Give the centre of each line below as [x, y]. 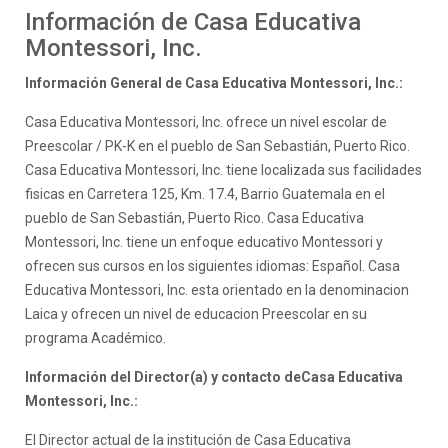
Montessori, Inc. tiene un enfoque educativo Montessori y [204, 241]
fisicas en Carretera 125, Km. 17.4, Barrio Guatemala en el [205, 193]
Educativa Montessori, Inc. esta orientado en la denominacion [217, 289]
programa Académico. [95, 337]
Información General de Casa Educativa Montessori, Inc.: [214, 82]
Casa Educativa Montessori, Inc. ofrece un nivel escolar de [206, 121]
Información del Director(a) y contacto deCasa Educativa [214, 376]
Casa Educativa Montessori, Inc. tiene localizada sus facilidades [223, 169]
